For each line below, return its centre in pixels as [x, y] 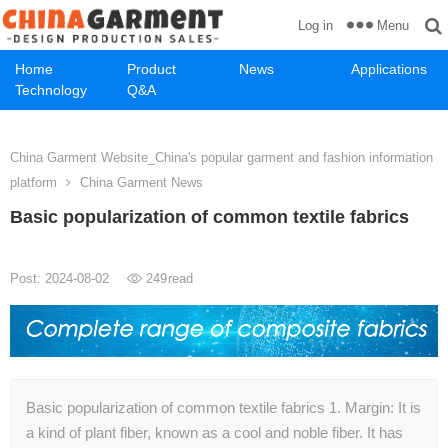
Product [151, 69]
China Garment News [141, 182]
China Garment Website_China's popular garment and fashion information [221, 157]
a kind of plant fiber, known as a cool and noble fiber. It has [214, 433]
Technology [51, 90]
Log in [315, 25]
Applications [389, 69]
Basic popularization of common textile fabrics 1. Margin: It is [223, 408]
